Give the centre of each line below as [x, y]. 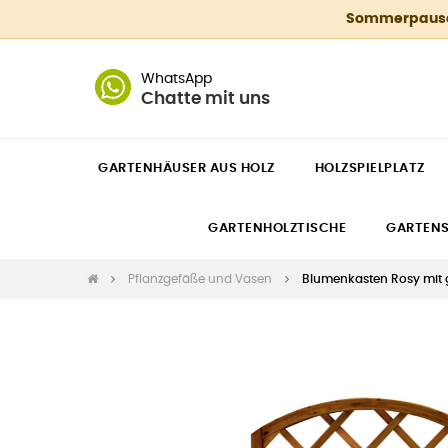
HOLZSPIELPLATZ [369, 168]
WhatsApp [176, 78]
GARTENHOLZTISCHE [277, 228]
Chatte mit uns [205, 98]
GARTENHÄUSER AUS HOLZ [186, 168]
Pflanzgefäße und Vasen [200, 279]
